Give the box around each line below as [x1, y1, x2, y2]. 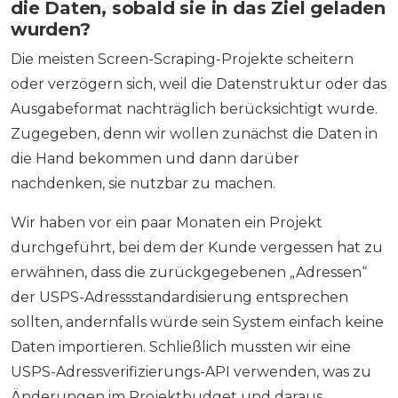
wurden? [11, 19, 91, 41]
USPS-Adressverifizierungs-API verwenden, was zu [11, 363, 371, 381]
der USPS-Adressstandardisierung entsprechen [11, 289, 348, 306]
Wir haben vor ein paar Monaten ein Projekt [11, 214, 322, 232]
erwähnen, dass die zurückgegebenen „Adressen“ [11, 264, 367, 282]
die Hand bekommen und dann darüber [11, 150, 299, 168]
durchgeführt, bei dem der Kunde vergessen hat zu [11, 239, 383, 257]
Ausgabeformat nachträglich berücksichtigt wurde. [11, 100, 378, 118]
